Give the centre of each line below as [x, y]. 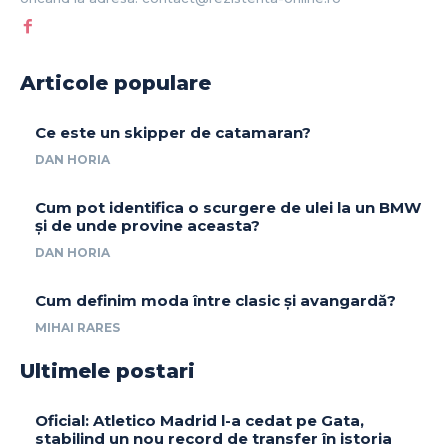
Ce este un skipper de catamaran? [173, 133]
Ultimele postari [107, 371]
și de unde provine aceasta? [147, 226]
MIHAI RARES [77, 328]
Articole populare [115, 83]
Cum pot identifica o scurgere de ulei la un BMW [228, 208]
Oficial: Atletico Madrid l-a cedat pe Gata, [199, 421]
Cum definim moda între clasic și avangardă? [215, 301]
